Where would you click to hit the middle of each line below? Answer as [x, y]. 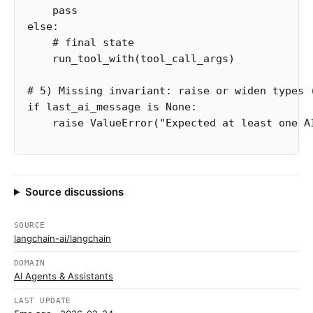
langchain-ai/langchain [63, 238]
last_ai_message [93, 107]
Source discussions [74, 192]
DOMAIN [30, 263]
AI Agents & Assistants [64, 276]
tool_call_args [184, 59]
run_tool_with [93, 59]
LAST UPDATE [43, 301]
